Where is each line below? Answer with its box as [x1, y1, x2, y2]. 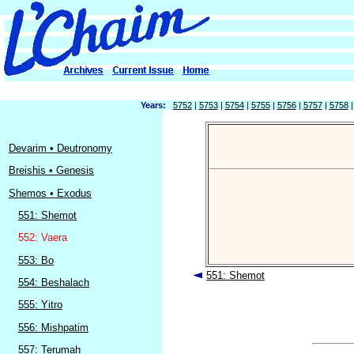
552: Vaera [18, 232, 67, 244]
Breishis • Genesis [9, 164, 94, 177]
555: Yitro [18, 299, 62, 311]
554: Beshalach [18, 276, 89, 288]
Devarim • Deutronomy [9, 142, 112, 154]
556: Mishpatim [18, 321, 88, 333]
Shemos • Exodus [9, 186, 92, 199]
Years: [140, 100, 166, 110]
